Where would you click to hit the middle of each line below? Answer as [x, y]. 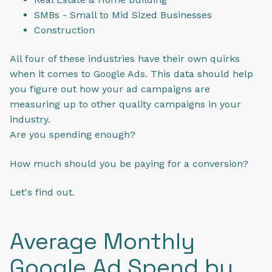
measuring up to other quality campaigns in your [125, 104]
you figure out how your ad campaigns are [110, 89]
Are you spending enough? [74, 135]
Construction [64, 30]
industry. [32, 120]
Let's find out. [45, 192]
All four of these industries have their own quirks [125, 59]
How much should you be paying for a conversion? [131, 163]
